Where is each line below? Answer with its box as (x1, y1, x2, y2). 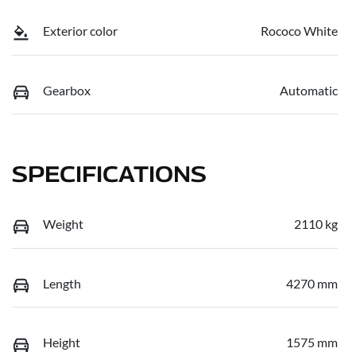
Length (43, 275, 81, 291)
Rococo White (261, 23, 338, 39)
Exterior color (43, 23, 118, 39)
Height (43, 335, 80, 350)
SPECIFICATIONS (12, 161, 207, 188)
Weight (43, 216, 83, 232)
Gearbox (43, 82, 91, 98)
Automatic (280, 82, 338, 98)
